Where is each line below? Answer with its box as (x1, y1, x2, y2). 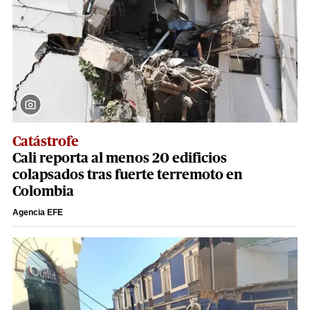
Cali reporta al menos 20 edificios (12, 152, 227, 166)
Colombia (12, 185, 74, 199)
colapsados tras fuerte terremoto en (12, 168, 243, 183)
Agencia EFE (12, 208, 63, 218)
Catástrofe (12, 135, 79, 149)
